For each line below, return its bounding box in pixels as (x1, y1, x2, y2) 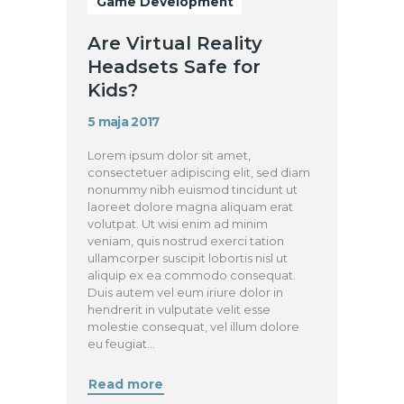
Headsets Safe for (87, 55, 262, 78)
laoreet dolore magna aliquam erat (87, 199, 294, 215)
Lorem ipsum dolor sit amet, (87, 148, 252, 163)
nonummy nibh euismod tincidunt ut (87, 182, 298, 197)
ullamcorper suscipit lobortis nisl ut (87, 251, 289, 266)
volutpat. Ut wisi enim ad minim (87, 216, 269, 232)
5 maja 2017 (87, 114, 160, 129)
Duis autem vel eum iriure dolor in (87, 285, 284, 300)
